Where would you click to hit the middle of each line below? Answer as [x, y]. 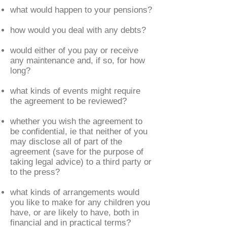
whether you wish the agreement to [76, 121]
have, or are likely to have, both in [74, 213]
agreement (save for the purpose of [77, 152]
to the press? [35, 172]
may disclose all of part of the [66, 142]
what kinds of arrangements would [75, 192]
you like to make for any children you [80, 202]
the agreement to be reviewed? [68, 101]
